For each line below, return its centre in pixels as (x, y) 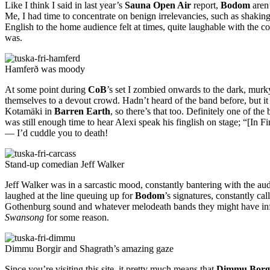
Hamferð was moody (45, 69)
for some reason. (77, 218)
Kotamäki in (30, 111)
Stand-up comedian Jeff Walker (64, 165)
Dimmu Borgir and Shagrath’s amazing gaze (89, 249)
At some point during (46, 90)
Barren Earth (82, 111)
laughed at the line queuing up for (70, 196)
